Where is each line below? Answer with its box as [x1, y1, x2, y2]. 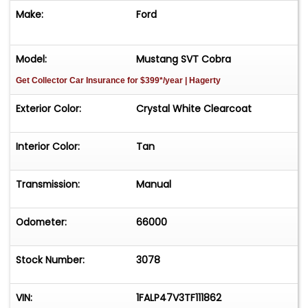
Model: [16, 52, 47, 66]
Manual [136, 177, 172, 191]
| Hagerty [183, 75, 221, 85]
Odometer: [16, 214, 67, 229]
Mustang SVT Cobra [136, 52, 232, 66]
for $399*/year [127, 75, 183, 85]
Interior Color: [16, 139, 80, 153]
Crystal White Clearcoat [136, 101, 252, 115]
